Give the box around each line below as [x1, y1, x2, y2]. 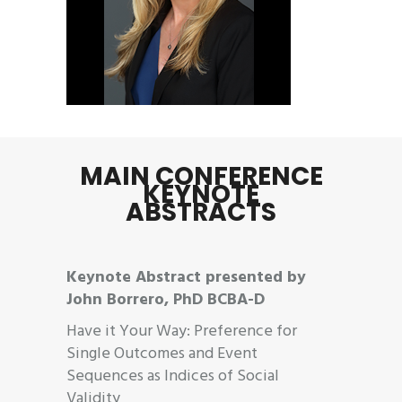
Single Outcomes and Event [66, 340, 258, 367]
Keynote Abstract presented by [66, 264, 306, 291]
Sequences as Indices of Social [66, 363, 279, 389]
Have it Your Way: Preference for [66, 318, 297, 345]
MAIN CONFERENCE [79, 158, 323, 194]
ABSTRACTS [126, 194, 276, 230]
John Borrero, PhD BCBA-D [66, 286, 265, 313]
